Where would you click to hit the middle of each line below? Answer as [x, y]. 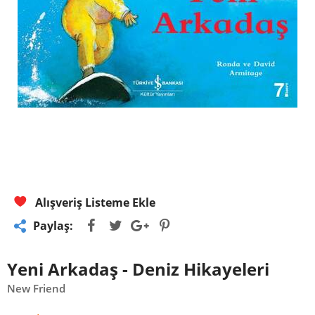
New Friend [36, 288]
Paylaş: [53, 226]
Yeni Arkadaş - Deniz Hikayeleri [138, 269]
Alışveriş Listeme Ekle [94, 202]
